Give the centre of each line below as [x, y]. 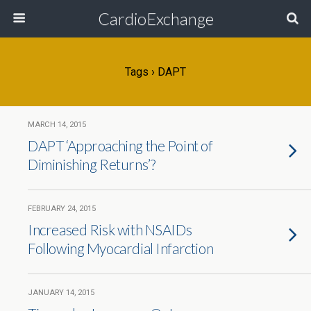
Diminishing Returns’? [92, 164]
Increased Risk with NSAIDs [110, 229]
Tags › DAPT [155, 72]
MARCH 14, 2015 [57, 125]
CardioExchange [155, 18]
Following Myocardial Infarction [121, 248]
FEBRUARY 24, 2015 [62, 209]
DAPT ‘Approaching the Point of [120, 145]
